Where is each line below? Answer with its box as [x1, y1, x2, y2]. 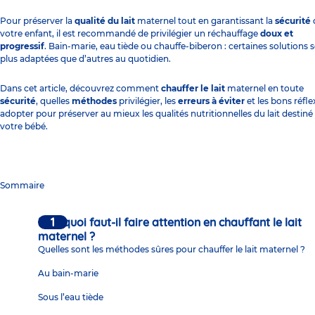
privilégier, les [117, 95, 178, 106]
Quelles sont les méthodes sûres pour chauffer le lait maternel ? [38, 243, 305, 255]
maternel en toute [225, 82, 304, 94]
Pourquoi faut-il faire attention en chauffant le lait [38, 214, 302, 229]
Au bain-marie [38, 267, 98, 278]
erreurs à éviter [178, 95, 245, 106]
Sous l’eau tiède [38, 291, 103, 302]
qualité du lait [75, 15, 135, 26]
